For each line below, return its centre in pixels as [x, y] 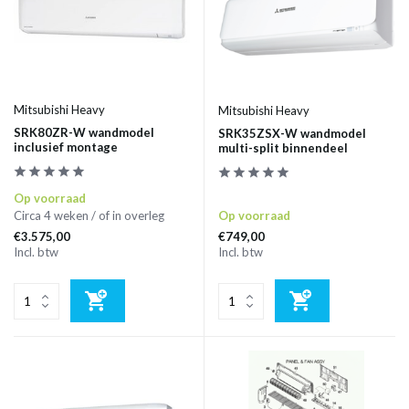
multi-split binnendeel [283, 148]
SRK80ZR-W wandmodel [84, 133]
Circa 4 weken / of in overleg [89, 216]
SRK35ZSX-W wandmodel [292, 134]
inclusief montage [66, 147]
